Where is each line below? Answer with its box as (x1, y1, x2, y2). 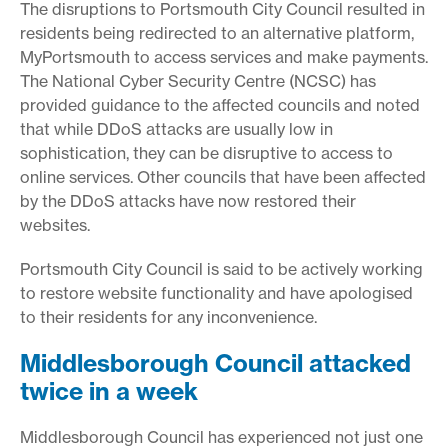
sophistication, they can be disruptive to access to (20, 142, 393, 163)
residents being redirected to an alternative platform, (20, 22, 414, 43)
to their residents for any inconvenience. (20, 306, 317, 327)
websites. (20, 214, 90, 235)
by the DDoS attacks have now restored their (20, 190, 356, 211)
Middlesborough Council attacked (20, 347, 411, 378)
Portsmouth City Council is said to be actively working (20, 258, 423, 279)
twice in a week (20, 375, 198, 406)
